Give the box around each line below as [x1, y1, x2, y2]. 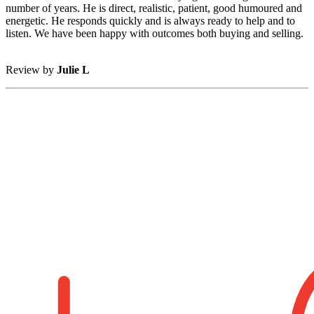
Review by [6, 64, 57, 76]
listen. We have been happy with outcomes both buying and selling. [6, 27, 303, 40]
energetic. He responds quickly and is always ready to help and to [6, 15, 295, 27]
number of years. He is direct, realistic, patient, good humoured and [6, 2, 302, 15]
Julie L [57, 64, 90, 76]
